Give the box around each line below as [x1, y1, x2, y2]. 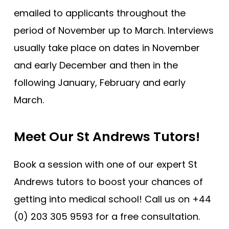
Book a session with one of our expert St [14, 158, 197, 171]
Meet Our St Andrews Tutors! [14, 128, 200, 146]
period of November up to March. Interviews [14, 24, 214, 37]
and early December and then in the [14, 59, 178, 72]
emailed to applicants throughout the [14, 7, 186, 20]
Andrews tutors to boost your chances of [14, 175, 203, 189]
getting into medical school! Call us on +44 [14, 193, 211, 206]
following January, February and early [14, 76, 186, 89]
